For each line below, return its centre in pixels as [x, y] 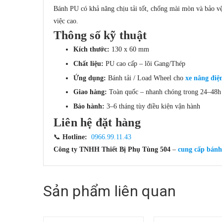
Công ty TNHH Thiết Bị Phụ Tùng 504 [112, 150]
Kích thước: [91, 50]
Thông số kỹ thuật [100, 35]
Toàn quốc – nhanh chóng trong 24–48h [164, 92]
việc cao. [66, 21]
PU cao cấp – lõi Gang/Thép [144, 63]
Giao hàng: [90, 92]
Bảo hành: [89, 106]
